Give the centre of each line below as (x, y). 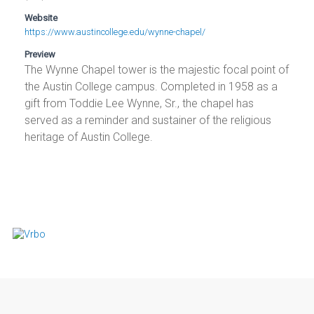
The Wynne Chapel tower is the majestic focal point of (157, 70)
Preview (40, 55)
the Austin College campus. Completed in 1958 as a (151, 87)
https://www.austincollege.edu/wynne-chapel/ (115, 32)
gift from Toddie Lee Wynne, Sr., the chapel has (139, 104)
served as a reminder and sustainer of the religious (148, 121)
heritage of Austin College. (89, 137)
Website (41, 18)
